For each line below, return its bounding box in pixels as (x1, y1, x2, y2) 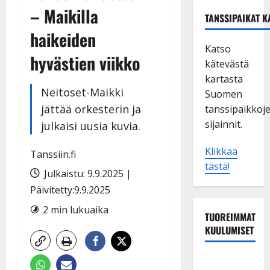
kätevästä (204, 57, 249, 71)
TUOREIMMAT (204, 209, 256, 224)
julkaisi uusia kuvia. (41, 118, 140, 133)
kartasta (204, 72, 243, 86)
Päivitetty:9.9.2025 (30, 183, 110, 196)
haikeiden (30, 27, 96, 52)
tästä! (204, 159, 230, 173)
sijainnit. (204, 117, 242, 131)
